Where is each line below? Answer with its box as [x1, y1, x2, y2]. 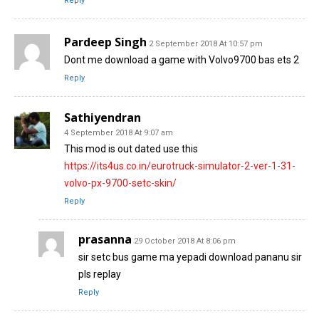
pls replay [78, 268, 121, 280]
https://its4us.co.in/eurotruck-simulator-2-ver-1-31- [64, 159, 296, 172]
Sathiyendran [64, 109, 141, 125]
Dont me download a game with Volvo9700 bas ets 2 [64, 53, 299, 66]
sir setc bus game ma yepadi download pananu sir [78, 251, 302, 263]
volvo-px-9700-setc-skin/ [64, 177, 177, 189]
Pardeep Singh [64, 33, 147, 50]
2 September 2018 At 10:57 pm [149, 38, 263, 48]
